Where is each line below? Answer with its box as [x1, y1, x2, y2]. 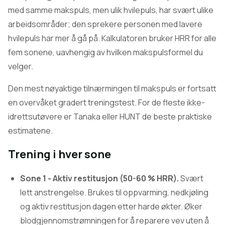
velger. [8, 61, 33, 72]
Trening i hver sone [8, 147, 111, 162]
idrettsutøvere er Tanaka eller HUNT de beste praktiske [8, 111, 212, 122]
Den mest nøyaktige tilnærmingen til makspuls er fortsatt [8, 83, 216, 94]
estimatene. [8, 125, 53, 136]
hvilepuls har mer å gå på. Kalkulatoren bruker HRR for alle [8, 33, 216, 44]
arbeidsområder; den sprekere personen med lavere [8, 19, 202, 30]
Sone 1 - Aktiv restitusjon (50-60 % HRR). [20, 173, 179, 184]
